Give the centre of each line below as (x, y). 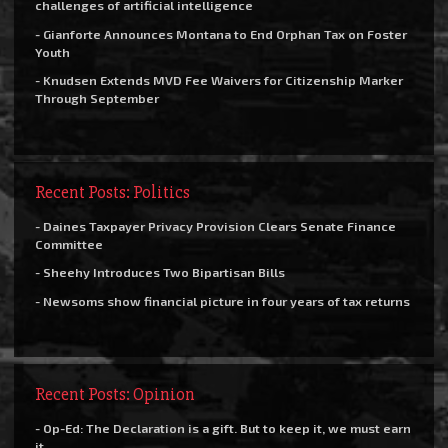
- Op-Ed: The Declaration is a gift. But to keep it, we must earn (223, 428)
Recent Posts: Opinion (115, 394)
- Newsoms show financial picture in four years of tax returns (222, 300)
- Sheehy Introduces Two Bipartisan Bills (160, 272)
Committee (69, 243)
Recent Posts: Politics (112, 191)
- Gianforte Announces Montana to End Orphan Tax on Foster (221, 33)
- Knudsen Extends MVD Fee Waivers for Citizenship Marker (219, 80)
